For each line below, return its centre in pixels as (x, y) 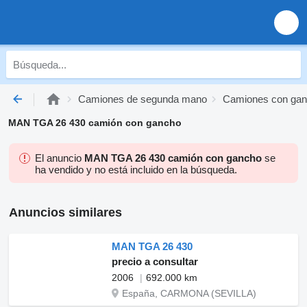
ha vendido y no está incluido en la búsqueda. (136, 170)
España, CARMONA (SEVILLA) (189, 293)
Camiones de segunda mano (143, 99)
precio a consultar (155, 261)
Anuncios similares (65, 212)
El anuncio (60, 158)
